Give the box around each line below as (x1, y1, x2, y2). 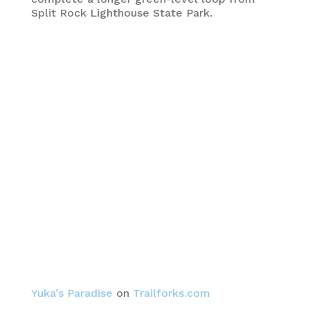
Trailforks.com (132, 286, 210, 300)
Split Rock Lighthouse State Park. (30, 6, 212, 19)
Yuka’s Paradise (30, 286, 113, 300)
